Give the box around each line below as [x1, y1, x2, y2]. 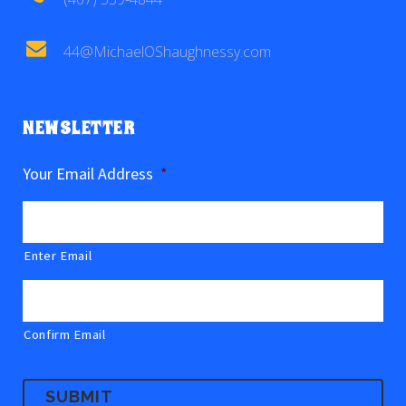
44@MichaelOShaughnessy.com [63, 42, 271, 62]
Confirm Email [24, 326, 106, 343]
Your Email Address [23, 163, 153, 184]
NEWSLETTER [23, 115, 135, 141]
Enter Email [24, 247, 92, 264]
